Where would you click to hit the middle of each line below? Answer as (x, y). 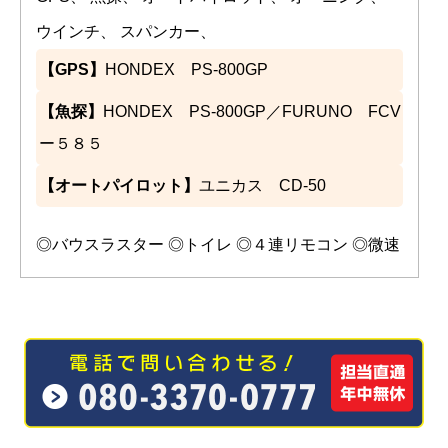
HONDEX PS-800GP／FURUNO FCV (252, 112)
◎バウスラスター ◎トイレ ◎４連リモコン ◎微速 (218, 245)
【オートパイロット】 (119, 186)
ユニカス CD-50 (262, 186)
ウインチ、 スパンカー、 (126, 32)
